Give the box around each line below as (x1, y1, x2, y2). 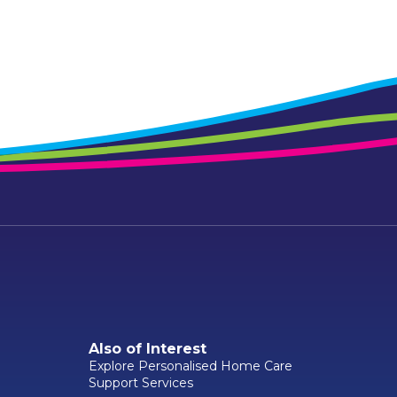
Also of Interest (89, 340, 206, 358)
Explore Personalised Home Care (89, 358, 292, 375)
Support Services (89, 375, 193, 392)
